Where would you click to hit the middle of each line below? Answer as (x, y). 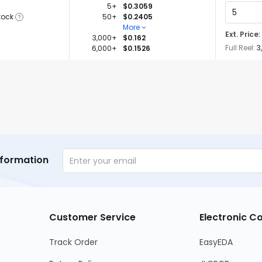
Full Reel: (240, 48)
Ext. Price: (243, 34)
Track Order (73, 242)
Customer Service (92, 217)
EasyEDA (216, 242)
